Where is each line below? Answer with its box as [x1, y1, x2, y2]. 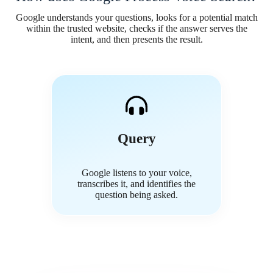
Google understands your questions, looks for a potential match [15, 12, 258, 23]
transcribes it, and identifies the [77, 179, 196, 190]
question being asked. [95, 190, 178, 200]
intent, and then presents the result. [70, 34, 203, 45]
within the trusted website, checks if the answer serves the [26, 23, 247, 34]
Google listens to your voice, [81, 168, 192, 179]
